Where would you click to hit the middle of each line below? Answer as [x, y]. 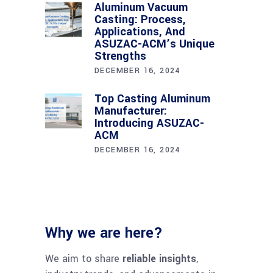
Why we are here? [104, 233]
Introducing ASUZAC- [149, 123]
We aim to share [84, 259]
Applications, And [140, 32]
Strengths [120, 56]
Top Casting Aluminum [152, 99]
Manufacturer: [131, 111]
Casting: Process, [140, 20]
